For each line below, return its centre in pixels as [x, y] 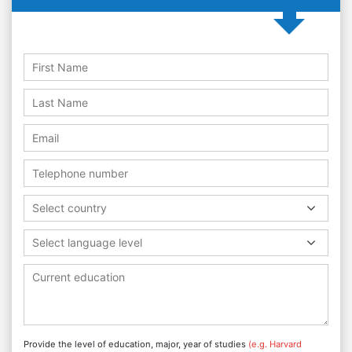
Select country [70, 207]
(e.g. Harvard [275, 344]
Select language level [87, 242]
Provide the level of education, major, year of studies [136, 344]
